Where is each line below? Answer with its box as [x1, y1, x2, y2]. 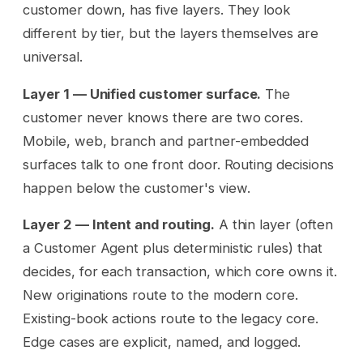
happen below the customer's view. [23, 179, 250, 196]
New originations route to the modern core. [23, 287, 299, 304]
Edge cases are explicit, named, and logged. [23, 334, 301, 351]
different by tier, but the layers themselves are [23, 25, 318, 42]
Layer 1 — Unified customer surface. [23, 85, 262, 102]
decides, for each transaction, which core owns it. [23, 263, 337, 280]
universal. [23, 49, 83, 66]
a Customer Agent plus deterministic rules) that [23, 240, 322, 257]
